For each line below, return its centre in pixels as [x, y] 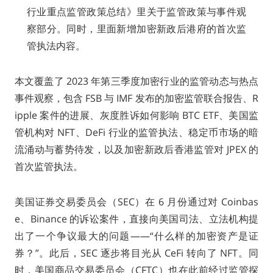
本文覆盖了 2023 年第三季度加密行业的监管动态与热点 [136, 81]
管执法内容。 [56, 46]
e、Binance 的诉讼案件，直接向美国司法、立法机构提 [136, 219]
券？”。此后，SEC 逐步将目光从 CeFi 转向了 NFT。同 [136, 253]
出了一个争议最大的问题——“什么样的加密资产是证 [136, 236]
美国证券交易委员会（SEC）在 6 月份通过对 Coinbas [136, 202]
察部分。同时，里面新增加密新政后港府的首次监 [136, 29]
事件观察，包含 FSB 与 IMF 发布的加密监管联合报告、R [136, 98]
